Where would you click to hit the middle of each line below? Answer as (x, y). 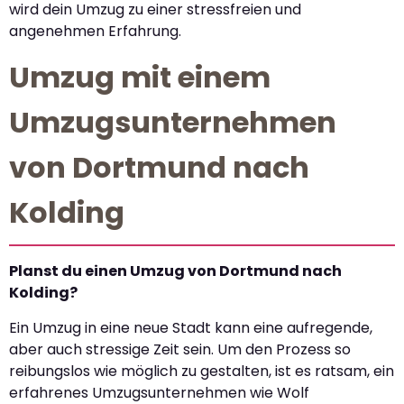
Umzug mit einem (140, 78)
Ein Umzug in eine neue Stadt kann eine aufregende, (191, 327)
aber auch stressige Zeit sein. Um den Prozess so (180, 349)
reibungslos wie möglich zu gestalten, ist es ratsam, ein (202, 371)
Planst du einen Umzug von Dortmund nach (175, 271)
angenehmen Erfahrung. (95, 31)
